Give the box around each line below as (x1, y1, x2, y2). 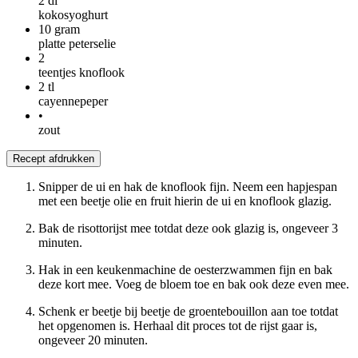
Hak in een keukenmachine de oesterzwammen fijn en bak (38, 263, 332, 277)
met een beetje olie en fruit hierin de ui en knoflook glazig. (38, 194, 332, 209)
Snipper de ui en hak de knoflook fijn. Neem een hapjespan (38, 180, 337, 194)
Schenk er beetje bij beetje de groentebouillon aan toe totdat (38, 304, 338, 319)
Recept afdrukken (13, 153, 94, 165)
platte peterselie (38, 37, 116, 51)
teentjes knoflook (38, 66, 125, 80)
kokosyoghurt (38, 8, 108, 22)
